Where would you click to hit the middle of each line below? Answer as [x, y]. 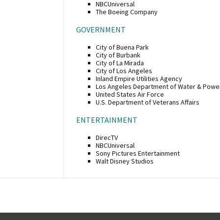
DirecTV [107, 137]
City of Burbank [118, 55]
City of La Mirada [120, 63]
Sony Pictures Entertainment [138, 153]
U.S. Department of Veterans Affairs [148, 102]
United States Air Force [130, 94]
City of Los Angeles [124, 70]
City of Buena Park [122, 47]
